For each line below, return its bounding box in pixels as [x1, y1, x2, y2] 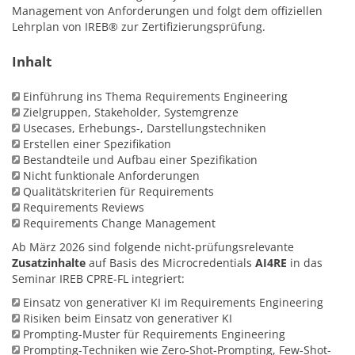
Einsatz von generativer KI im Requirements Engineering [23, 295, 323, 310]
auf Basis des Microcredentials [89, 255, 255, 270]
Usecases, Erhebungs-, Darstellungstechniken [23, 120, 266, 136]
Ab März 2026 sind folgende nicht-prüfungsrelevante [12, 239, 294, 254]
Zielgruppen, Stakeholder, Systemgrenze [23, 105, 239, 120]
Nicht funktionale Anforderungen [23, 168, 200, 183]
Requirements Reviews [23, 200, 144, 215]
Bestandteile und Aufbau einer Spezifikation [23, 152, 258, 167]
